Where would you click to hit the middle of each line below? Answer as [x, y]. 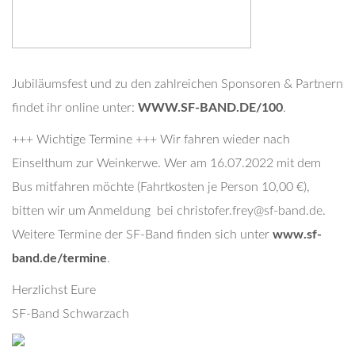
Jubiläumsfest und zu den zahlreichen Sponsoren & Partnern [177, 84]
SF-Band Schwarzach [71, 314]
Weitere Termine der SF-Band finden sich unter [142, 235]
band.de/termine [59, 258]
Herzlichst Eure [54, 290]
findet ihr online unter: [75, 108]
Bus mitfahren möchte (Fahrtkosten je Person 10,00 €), [161, 187]
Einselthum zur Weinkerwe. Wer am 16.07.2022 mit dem [166, 163]
